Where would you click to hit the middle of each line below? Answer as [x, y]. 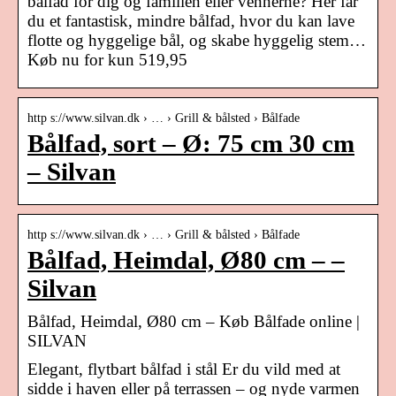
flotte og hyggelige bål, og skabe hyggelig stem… [197, 40]
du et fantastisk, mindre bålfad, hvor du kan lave [191, 20]
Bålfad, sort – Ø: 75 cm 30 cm [191, 143]
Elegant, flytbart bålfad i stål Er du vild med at [184, 369]
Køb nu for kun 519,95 [107, 59]
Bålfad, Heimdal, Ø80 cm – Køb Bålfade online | [194, 321]
